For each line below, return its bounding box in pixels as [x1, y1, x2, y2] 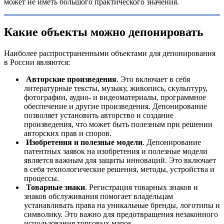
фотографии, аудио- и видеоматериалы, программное [24, 93, 206, 102]
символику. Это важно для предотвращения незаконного [24, 210, 218, 219]
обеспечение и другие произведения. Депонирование [24, 102, 207, 111]
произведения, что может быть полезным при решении [24, 120, 212, 129]
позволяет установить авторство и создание [24, 111, 173, 120]
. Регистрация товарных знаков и [85, 183, 198, 192]
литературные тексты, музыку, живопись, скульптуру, [24, 84, 207, 93]
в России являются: [4, 58, 70, 67]
